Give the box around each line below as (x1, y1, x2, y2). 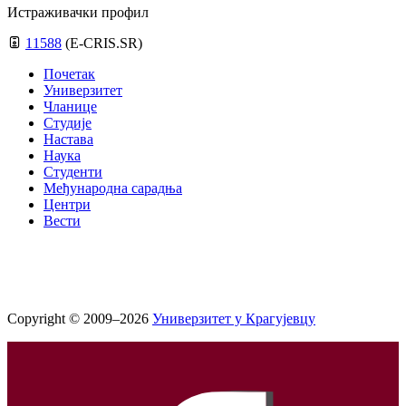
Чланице (43, 99, 97, 115)
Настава (43, 131, 93, 148)
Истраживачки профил (7, 5, 149, 21)
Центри (43, 197, 91, 213)
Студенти (43, 164, 102, 180)
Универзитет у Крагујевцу (152, 311, 315, 327)
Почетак (43, 66, 95, 82)
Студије (43, 115, 92, 131)
